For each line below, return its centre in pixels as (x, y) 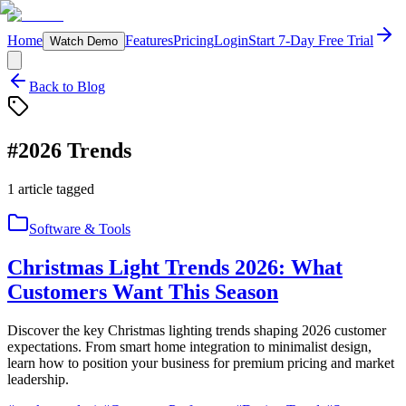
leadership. (38, 379)
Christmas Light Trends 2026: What (175, 267)
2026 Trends (75, 150)
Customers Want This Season (143, 291)
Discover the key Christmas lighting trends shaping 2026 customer (197, 330)
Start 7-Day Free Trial (311, 40)
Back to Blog (67, 87)
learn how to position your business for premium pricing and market (201, 362)
